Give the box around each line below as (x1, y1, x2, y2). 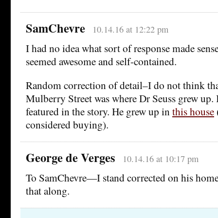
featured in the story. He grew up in (26, 104, 172, 119)
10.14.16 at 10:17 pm (122, 153, 199, 165)
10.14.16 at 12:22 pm (92, 23, 168, 36)
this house (172, 104, 214, 119)
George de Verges (26, 149, 115, 166)
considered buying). (26, 117, 109, 132)
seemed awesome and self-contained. (26, 54, 177, 69)
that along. (26, 183, 70, 198)
